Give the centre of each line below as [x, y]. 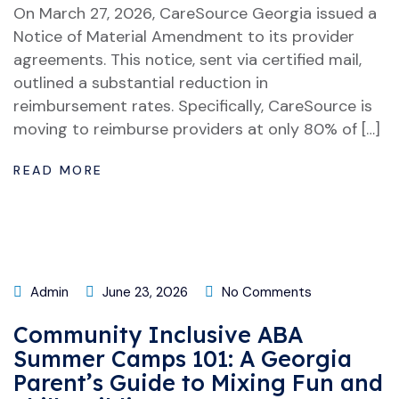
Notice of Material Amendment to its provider [184, 37]
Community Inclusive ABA [158, 334]
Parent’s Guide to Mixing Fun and [198, 383]
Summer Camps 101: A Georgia [183, 358]
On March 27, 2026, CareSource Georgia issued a [195, 13]
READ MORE [61, 170]
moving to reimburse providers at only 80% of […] [197, 129]
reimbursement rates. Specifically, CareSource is [193, 106]
